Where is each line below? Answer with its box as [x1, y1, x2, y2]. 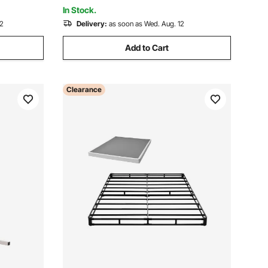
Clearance [66, 85, 102, 94]
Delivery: [77, 19, 107, 28]
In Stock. [63, 5, 96, 15]
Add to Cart [125, 42, 169, 53]
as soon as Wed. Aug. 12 [109, 19, 184, 28]
